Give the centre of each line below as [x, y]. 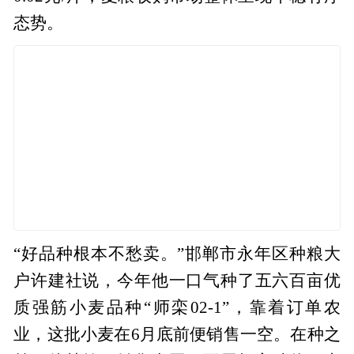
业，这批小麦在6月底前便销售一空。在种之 [177, 334]
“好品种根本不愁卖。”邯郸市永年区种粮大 [177, 253]
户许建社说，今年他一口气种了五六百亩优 [177, 280]
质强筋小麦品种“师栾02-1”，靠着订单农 [177, 307]
